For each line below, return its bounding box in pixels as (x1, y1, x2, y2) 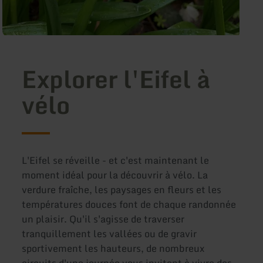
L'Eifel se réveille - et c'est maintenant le (22, 152, 210, 168)
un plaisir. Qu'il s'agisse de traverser (22, 211, 185, 227)
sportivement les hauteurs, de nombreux (22, 240, 205, 256)
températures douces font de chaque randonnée (22, 196, 237, 212)
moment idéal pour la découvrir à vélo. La (22, 167, 208, 183)
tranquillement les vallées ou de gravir (22, 225, 197, 241)
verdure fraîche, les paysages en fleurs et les (22, 181, 222, 197)
